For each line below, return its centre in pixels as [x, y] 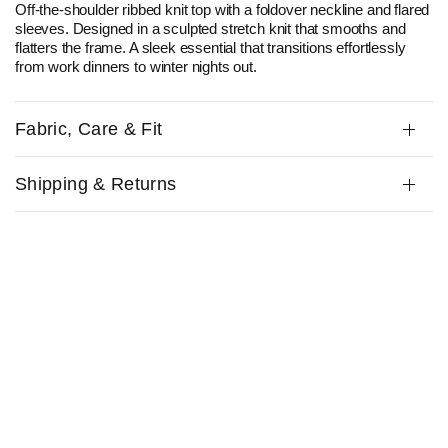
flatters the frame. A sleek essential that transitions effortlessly [210, 48]
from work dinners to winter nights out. [136, 67]
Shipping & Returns [96, 184]
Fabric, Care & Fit [89, 129]
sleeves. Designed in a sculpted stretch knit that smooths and [210, 29]
